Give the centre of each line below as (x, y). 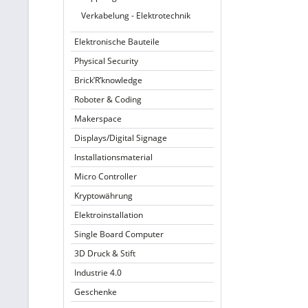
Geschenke (96, 292)
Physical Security (106, 61)
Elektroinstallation (109, 215)
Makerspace (98, 119)
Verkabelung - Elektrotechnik (136, 15)
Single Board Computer (119, 234)
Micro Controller (106, 176)
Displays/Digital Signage (121, 138)
